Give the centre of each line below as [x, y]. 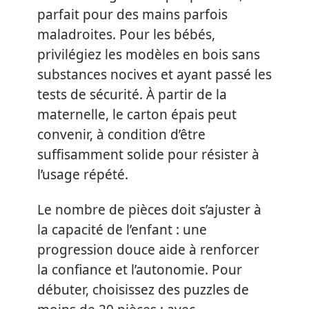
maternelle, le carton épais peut [137, 114]
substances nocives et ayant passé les [154, 74]
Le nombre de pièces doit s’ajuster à [149, 210]
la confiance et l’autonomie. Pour [140, 270]
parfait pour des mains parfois [132, 14]
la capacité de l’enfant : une [122, 230]
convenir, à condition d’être [121, 134]
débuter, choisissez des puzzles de [143, 290]
